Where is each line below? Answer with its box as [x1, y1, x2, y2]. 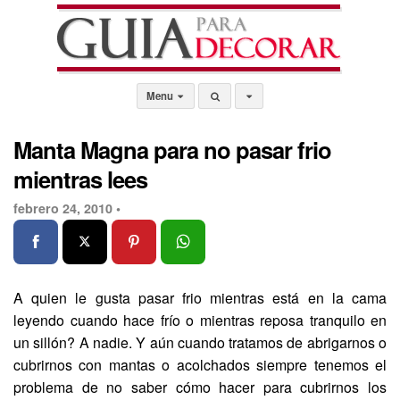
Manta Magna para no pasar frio [13, 133, 331, 166]
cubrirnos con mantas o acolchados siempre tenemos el [13, 354, 387, 375]
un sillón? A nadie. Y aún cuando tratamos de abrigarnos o [13, 332, 387, 353]
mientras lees [13, 162, 147, 196]
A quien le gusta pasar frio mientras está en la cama [13, 287, 387, 308]
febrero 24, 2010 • [13, 199, 121, 217]
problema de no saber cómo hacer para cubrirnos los [13, 377, 387, 397]
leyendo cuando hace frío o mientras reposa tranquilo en [13, 310, 387, 330]
